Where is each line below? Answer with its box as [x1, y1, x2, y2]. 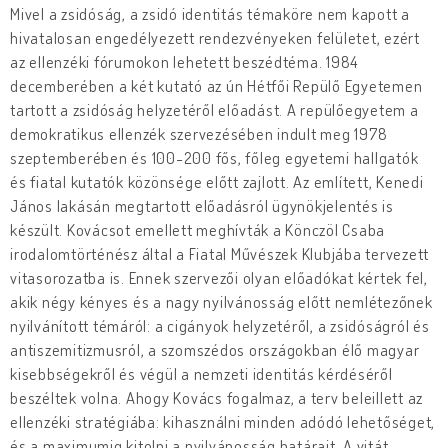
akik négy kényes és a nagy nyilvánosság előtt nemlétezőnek [10, 291, 433, 312]
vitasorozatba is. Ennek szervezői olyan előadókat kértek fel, [10, 267, 428, 288]
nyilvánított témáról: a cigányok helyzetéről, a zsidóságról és [10, 315, 430, 336]
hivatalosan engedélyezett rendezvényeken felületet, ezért [10, 27, 420, 48]
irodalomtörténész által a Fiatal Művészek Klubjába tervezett [10, 243, 429, 264]
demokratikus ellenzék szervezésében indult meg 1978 [10, 123, 388, 144]
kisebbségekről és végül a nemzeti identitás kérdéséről [10, 363, 393, 384]
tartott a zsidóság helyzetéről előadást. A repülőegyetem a [10, 99, 419, 120]
